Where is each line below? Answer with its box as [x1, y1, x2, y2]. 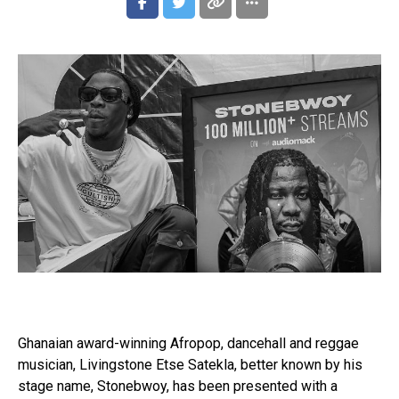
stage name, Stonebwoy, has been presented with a [18, 377, 338, 395]
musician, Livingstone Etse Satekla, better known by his [18, 355, 362, 373]
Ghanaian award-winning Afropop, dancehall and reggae [18, 334, 359, 352]
